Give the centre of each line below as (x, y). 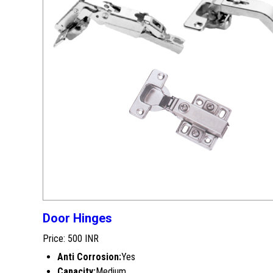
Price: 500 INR (71, 239)
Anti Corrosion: (89, 257)
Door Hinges (77, 218)
